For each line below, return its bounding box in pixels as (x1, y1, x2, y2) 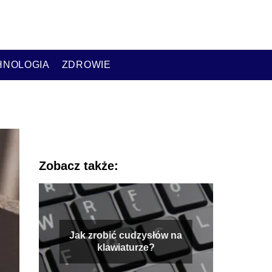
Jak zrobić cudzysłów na (69, 229, 183, 240)
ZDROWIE (61, 59, 111, 70)
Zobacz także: (38, 158, 118, 172)
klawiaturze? (97, 242, 155, 253)
